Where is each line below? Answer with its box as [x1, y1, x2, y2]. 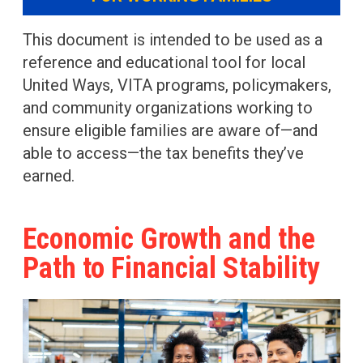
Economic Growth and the [23, 221, 315, 256]
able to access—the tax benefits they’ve [23, 143, 304, 163]
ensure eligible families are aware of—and [23, 120, 318, 140]
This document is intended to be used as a [23, 29, 322, 49]
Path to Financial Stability [23, 250, 320, 285]
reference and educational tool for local [23, 52, 305, 72]
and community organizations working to [23, 97, 313, 117]
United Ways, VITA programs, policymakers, [23, 75, 331, 95]
